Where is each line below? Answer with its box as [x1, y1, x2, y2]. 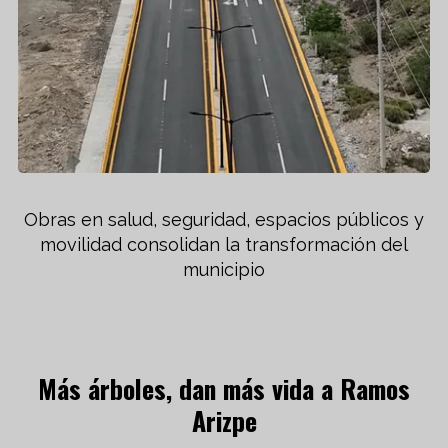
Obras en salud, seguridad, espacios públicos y [24, 208, 424, 230]
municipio [183, 258, 265, 280]
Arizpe [191, 400, 257, 439]
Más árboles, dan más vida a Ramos [38, 368, 410, 407]
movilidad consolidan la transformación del [40, 233, 408, 255]
